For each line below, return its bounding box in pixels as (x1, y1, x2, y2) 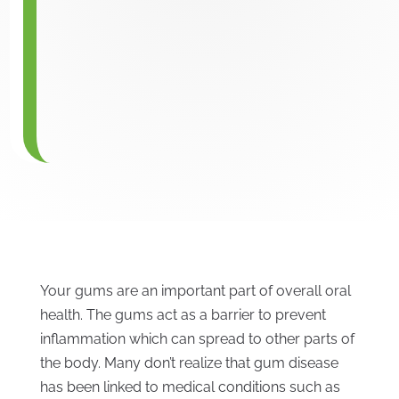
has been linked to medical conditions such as (39, 379, 340, 395)
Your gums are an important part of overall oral (39, 282, 351, 299)
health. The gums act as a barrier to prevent (39, 306, 326, 323)
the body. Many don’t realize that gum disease (39, 354, 338, 371)
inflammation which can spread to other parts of (39, 330, 354, 347)
